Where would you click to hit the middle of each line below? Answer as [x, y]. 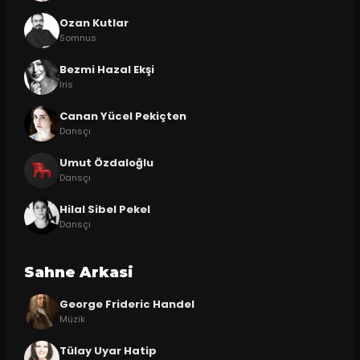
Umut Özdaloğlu [106, 163]
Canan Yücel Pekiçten [123, 117]
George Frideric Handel [127, 305]
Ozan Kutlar [94, 23]
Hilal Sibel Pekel [104, 210]
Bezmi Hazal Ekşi [106, 70]
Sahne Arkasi [78, 272]
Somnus [78, 38]
